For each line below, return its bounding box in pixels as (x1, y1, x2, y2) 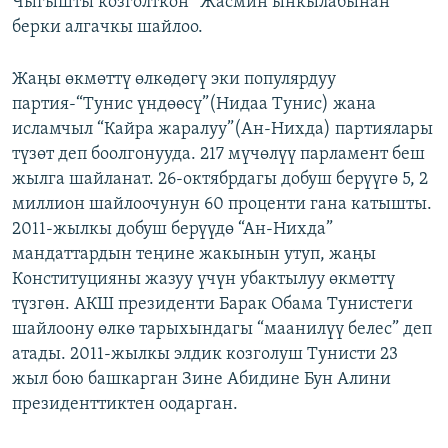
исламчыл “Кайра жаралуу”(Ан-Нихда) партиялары (12, 119, 433, 139)
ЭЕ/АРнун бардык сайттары (34, 143, 246, 163)
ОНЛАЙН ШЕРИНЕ (18, 9, 125, 24)
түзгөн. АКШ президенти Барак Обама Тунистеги (12, 294, 413, 314)
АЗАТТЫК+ (36, 47, 95, 62)
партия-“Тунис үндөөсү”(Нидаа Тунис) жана (12, 94, 376, 114)
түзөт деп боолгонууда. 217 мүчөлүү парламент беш (12, 144, 425, 164)
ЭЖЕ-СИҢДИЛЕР (36, 11, 131, 26)
